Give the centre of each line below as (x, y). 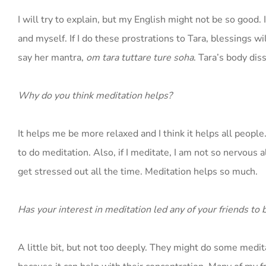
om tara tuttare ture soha (140, 58)
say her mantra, (52, 58)
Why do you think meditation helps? (95, 96)
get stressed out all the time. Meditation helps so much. (138, 172)
